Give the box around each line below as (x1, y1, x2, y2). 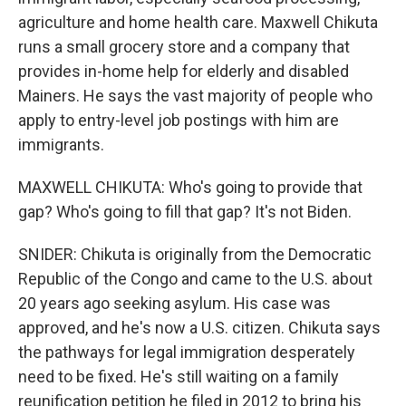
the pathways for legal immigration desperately (18, 343, 355, 362)
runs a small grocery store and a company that (18, 37, 350, 56)
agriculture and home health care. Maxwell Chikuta (18, 13, 378, 32)
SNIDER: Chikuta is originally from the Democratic (18, 245, 372, 264)
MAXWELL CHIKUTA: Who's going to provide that (18, 178, 362, 197)
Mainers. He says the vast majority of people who (18, 86, 372, 105)
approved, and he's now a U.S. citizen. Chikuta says (18, 318, 381, 337)
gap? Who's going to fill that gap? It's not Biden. (18, 202, 352, 221)
